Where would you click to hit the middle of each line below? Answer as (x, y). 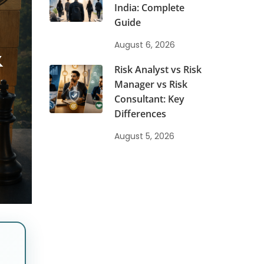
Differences (140, 114)
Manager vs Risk (151, 84)
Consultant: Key (149, 99)
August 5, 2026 (144, 136)
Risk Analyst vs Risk (158, 70)
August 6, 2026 (144, 45)
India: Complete (149, 8)
